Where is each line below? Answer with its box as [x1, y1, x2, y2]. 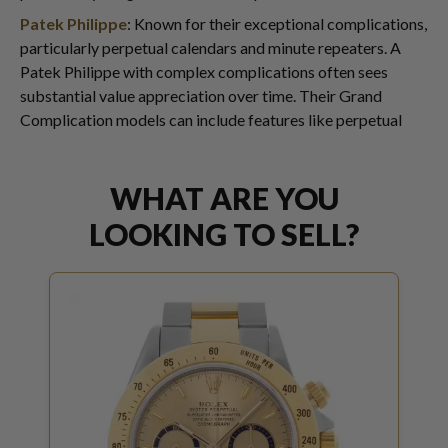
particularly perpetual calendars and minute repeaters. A [20, 37, 401, 57]
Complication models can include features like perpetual [20, 109, 402, 129]
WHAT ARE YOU [109, 179, 339, 216]
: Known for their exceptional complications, [127, 13, 427, 33]
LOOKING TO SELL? [89, 215, 359, 252]
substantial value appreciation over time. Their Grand [20, 85, 382, 105]
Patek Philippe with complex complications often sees [20, 61, 388, 81]
